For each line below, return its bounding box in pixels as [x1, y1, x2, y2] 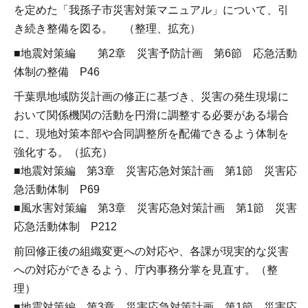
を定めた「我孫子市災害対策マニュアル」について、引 [14, 4, 289, 16]
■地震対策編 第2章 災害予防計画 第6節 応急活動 [14, 47, 297, 59]
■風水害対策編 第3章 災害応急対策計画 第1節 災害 [14, 201, 297, 214]
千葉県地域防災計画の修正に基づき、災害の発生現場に [14, 90, 289, 102]
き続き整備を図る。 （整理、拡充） [14, 23, 201, 34]
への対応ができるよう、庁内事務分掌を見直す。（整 [14, 263, 278, 276]
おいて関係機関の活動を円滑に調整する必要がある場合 [14, 109, 289, 121]
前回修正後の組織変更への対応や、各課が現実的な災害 [14, 245, 289, 257]
